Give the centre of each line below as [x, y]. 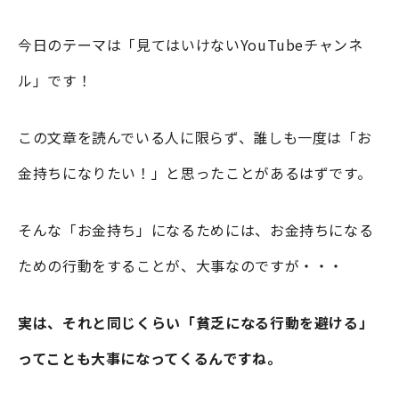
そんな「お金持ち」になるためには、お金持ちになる [196, 229]
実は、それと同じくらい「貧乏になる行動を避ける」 [196, 322]
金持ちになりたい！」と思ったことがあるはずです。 [195, 172]
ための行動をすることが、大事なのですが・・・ [181, 265]
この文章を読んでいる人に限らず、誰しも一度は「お [195, 137]
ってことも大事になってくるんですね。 [150, 358]
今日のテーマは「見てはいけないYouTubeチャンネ [191, 44]
